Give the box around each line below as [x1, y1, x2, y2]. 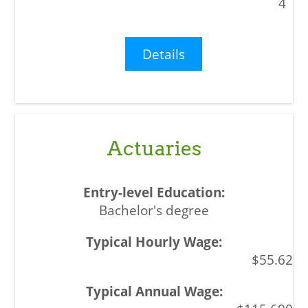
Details [142, 45, 186, 63]
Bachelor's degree [99, 201, 209, 219]
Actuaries [107, 136, 201, 161]
